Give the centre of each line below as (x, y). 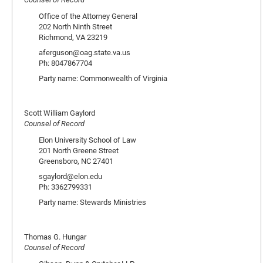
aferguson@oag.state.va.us (85, 52)
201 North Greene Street (79, 150)
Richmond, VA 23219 (73, 37)
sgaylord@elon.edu (70, 176)
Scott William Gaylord (60, 113)
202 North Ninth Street (75, 26)
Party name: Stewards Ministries (92, 202)
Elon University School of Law (87, 140)
